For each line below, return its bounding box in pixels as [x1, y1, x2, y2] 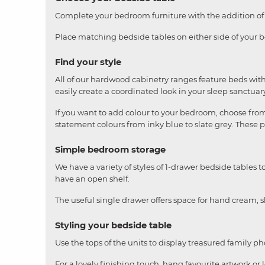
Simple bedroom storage [55, 144, 166, 155]
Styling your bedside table [55, 219, 172, 231]
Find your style [55, 56, 121, 67]
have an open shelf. [55, 173, 130, 183]
